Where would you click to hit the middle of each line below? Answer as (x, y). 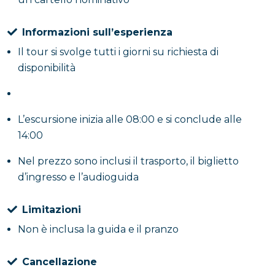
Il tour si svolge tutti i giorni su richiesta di (118, 52)
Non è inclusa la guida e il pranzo (99, 229)
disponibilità (47, 68)
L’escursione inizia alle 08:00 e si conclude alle (130, 119)
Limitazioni (52, 210)
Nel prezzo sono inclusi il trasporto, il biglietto (128, 161)
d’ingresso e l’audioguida (78, 177)
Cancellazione (60, 262)
